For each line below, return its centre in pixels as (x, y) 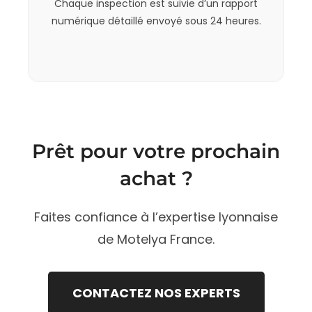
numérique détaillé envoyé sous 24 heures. (156, 21)
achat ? (156, 178)
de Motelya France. (156, 239)
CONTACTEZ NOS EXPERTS (156, 292)
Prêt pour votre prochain (156, 151)
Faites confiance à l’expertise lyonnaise (156, 217)
